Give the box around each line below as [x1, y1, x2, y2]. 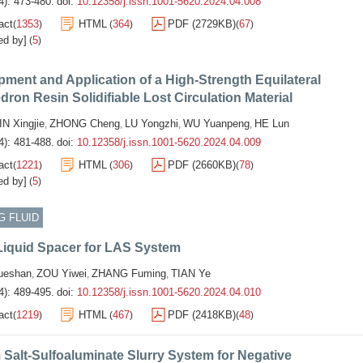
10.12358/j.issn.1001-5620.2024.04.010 [77, 286, 261, 298]
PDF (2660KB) [168, 159, 236, 171]
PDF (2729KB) [168, 18, 236, 30]
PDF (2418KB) [168, 309, 236, 321]
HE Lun [254, 117, 289, 130]
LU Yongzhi [125, 117, 178, 130]
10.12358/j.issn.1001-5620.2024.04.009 [77, 136, 261, 148]
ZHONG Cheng [49, 117, 120, 130]
